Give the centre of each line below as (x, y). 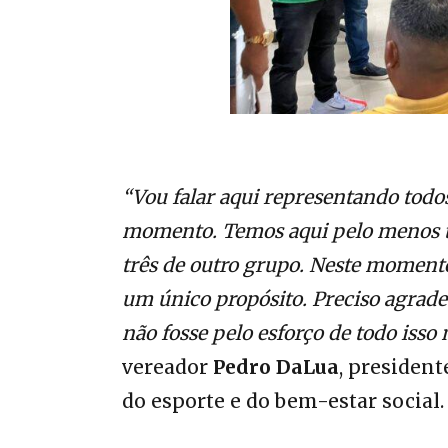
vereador (167, 367)
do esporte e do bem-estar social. (283, 401)
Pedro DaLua (276, 367)
